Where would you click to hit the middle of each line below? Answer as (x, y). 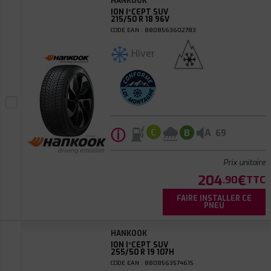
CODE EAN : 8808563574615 (152, 263)
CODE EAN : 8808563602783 (153, 30)
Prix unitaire (244, 162)
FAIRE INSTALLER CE (214, 198)
